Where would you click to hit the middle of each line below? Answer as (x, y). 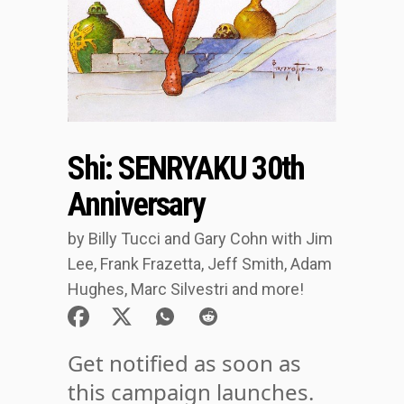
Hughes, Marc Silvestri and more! (185, 289)
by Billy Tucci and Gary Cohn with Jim (200, 239)
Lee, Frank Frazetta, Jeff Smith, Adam (199, 264)
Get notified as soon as (184, 363)
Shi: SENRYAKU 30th (186, 169)
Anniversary (136, 205)
